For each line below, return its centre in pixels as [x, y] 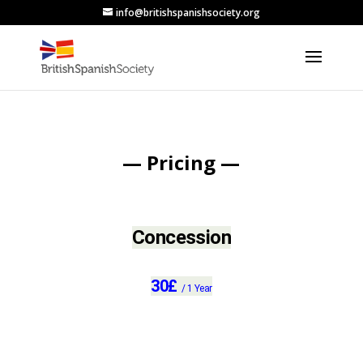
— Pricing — [181, 162]
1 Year [200, 288]
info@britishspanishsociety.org [188, 13]
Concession [181, 237]
